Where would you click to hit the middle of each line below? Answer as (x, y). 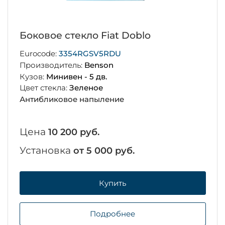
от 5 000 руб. (104, 151)
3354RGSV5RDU (90, 54)
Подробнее (113, 214)
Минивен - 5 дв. (76, 76)
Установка (46, 151)
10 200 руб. (74, 132)
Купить (113, 183)
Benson (99, 65)
